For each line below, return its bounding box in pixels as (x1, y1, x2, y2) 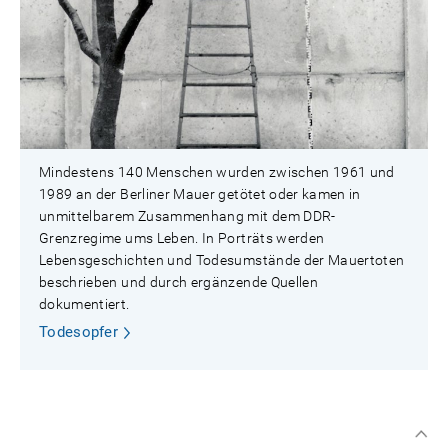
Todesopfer (39, 323, 118, 341)
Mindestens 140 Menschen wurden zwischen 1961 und (39, 164, 395, 180)
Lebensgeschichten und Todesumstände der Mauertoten (39, 252, 405, 268)
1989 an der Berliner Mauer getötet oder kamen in (39, 186, 361, 202)
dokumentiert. (39, 296, 130, 312)
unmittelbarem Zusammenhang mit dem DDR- (39, 208, 336, 224)
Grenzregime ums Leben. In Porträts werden (39, 230, 325, 246)
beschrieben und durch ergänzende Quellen (39, 274, 319, 290)
